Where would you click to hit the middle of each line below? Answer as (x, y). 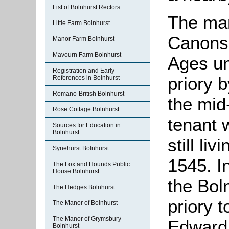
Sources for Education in (87, 125)
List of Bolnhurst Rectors (86, 7)
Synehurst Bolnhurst (81, 148)
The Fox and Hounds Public (91, 164)
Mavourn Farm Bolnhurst (87, 55)
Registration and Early (84, 71)
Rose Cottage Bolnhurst (86, 109)
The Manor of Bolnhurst (85, 203)
